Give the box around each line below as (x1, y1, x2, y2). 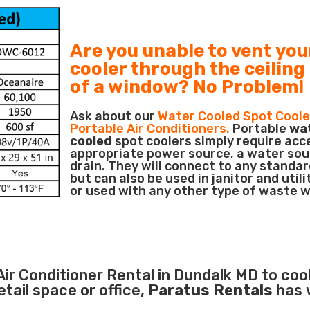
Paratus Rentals (148, 281, 273, 300)
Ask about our (70, 109, 158, 125)
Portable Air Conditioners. (70, 121, 230, 137)
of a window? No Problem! (70, 76, 304, 98)
